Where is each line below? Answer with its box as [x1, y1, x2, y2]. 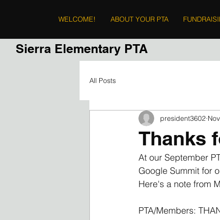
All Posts [89, 76, 116, 85]
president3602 [160, 113, 206, 123]
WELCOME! [58, 15, 96, 24]
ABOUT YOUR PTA [110, 15, 168, 24]
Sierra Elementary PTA [16, 41, 148, 56]
